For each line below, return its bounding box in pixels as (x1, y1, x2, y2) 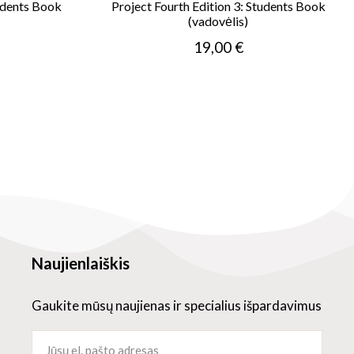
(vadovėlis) (188, 13, 249, 28)
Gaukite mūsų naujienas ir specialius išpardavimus (31, 297, 322, 314)
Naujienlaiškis (31, 254, 130, 273)
